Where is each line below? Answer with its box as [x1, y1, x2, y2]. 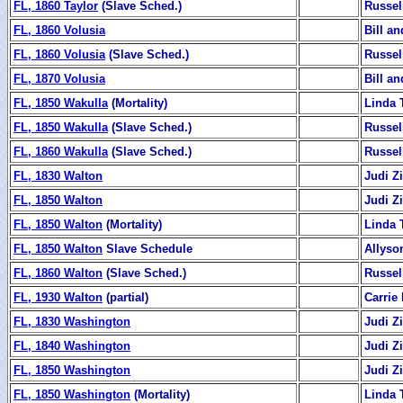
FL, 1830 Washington [13, 314, 130, 328]
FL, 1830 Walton [13, 168, 103, 183]
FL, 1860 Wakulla [13, 144, 108, 158]
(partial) [103, 290, 148, 304]
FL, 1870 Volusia [13, 71, 105, 85]
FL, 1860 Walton [13, 265, 103, 280]
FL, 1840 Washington [13, 338, 130, 353]
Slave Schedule [103, 241, 193, 255]
